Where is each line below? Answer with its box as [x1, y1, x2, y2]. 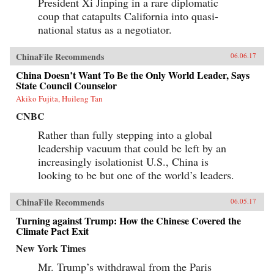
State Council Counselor [16, 78, 117, 92]
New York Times [16, 240, 86, 255]
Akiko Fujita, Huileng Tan [16, 92, 103, 104]
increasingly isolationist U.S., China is [38, 154, 209, 169]
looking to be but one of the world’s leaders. [38, 167, 234, 182]
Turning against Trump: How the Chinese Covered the [16, 213, 241, 228]
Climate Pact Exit [16, 223, 89, 238]
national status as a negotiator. [38, 21, 172, 37]
